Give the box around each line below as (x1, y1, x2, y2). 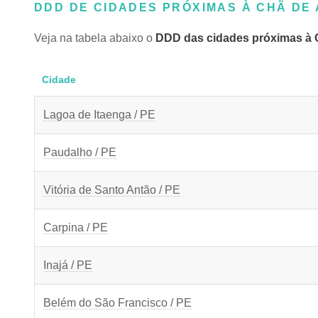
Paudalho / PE (43, 146, 116, 158)
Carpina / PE (43, 221, 108, 234)
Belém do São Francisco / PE (43, 297, 192, 309)
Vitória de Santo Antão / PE (43, 184, 180, 196)
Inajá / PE (43, 259, 92, 271)
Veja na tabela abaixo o (34, 32, 155, 44)
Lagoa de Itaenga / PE (43, 109, 155, 121)
